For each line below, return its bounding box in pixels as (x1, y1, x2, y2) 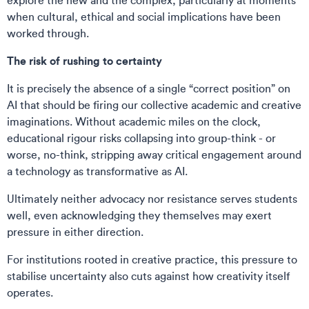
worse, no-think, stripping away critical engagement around (7, 148, 301, 161)
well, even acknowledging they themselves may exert (7, 208, 272, 222)
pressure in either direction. (7, 225, 146, 239)
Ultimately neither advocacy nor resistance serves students (7, 192, 297, 206)
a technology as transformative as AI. (7, 164, 190, 178)
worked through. (7, 26, 92, 40)
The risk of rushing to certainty (7, 53, 162, 68)
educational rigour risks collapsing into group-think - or (7, 131, 276, 145)
